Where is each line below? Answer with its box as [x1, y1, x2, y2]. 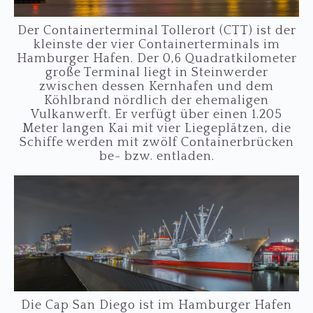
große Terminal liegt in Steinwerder [45, 65, 268, 80]
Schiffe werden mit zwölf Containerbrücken [19, 135, 294, 150]
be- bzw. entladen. [99, 149, 214, 163]
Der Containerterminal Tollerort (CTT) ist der [17, 23, 296, 38]
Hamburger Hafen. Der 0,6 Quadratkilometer [16, 51, 297, 66]
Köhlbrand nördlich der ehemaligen [44, 93, 269, 108]
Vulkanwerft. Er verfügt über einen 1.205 [31, 107, 282, 122]
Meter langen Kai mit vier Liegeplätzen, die [22, 121, 291, 136]
